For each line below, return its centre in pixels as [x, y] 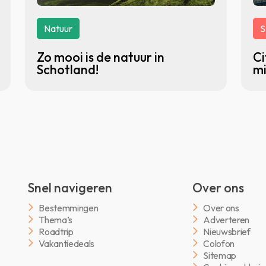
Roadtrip [56, 231]
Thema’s [56, 219]
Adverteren [227, 219]
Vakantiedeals [67, 243]
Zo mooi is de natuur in [101, 57]
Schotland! [68, 70]
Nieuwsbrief [227, 231]
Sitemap [220, 255]
